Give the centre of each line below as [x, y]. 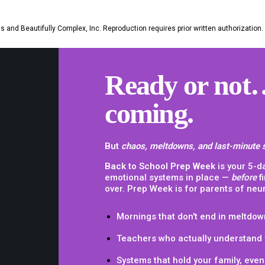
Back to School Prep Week [160, 166]
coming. [149, 114]
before [244, 177]
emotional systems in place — [168, 177]
